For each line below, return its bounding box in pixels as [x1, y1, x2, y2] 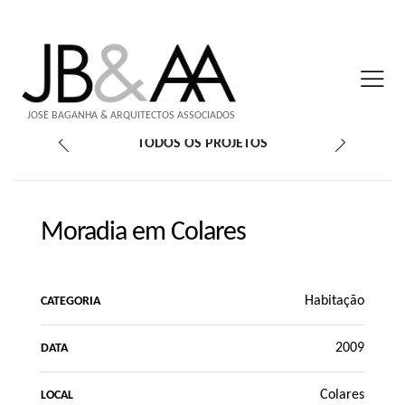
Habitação [305, 294, 364, 308]
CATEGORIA [41, 294, 100, 308]
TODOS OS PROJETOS [137, 137, 268, 151]
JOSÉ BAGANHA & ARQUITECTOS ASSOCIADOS [27, 109, 235, 121]
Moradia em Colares [41, 219, 246, 247]
